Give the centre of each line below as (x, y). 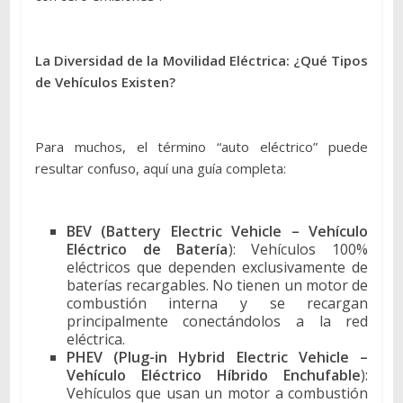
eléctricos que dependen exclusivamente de (217, 267)
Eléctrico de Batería (147, 249)
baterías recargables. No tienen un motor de (217, 285)
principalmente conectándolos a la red (217, 321)
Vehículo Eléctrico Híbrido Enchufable (214, 375)
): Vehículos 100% (298, 249)
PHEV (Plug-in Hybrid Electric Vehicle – (217, 357)
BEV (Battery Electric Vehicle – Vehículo (217, 231)
